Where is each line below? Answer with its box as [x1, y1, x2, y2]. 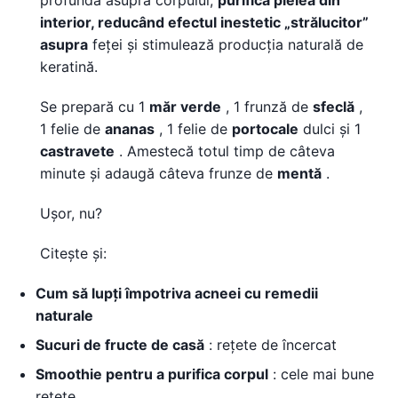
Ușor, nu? [40, 204, 102, 222]
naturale [36, 306, 93, 324]
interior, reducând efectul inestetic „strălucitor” [40, 13, 369, 31]
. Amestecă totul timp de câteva [115, 142, 335, 160]
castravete [40, 142, 115, 160]
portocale [232, 120, 298, 138]
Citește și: [40, 244, 107, 262]
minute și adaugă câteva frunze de [40, 164, 277, 182]
